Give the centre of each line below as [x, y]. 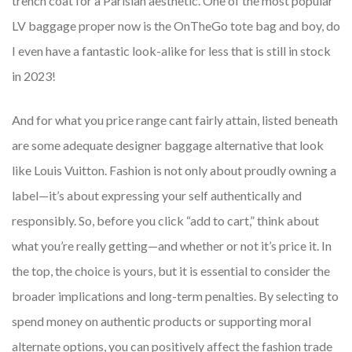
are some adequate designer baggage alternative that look [168, 145]
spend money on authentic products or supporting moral [161, 321]
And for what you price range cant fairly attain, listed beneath [175, 120]
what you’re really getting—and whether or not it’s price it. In [172, 246]
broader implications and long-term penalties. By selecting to [175, 296]
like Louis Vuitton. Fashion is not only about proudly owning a [174, 170]
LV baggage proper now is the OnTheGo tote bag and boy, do [176, 26]
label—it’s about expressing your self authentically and [157, 196]
